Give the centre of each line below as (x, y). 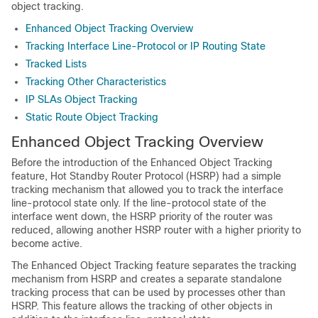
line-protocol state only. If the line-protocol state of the (139, 203)
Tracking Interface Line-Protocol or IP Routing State (146, 46)
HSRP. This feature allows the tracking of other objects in (142, 306)
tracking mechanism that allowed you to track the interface (147, 190)
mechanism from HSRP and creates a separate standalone (147, 279)
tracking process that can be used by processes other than (148, 292)
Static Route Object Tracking (92, 117)
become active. (47, 243)
